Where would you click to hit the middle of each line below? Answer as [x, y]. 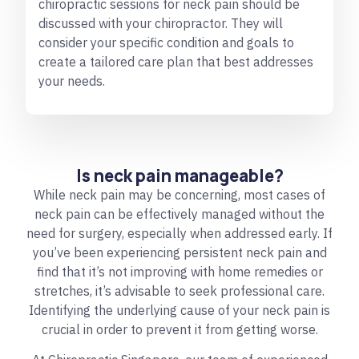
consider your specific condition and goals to [166, 42]
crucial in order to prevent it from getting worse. [179, 329]
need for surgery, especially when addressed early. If [179, 233]
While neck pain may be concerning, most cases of [179, 194]
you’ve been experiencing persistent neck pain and [179, 252]
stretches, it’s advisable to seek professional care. [179, 290]
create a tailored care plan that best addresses [176, 61]
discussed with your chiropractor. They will [161, 23]
